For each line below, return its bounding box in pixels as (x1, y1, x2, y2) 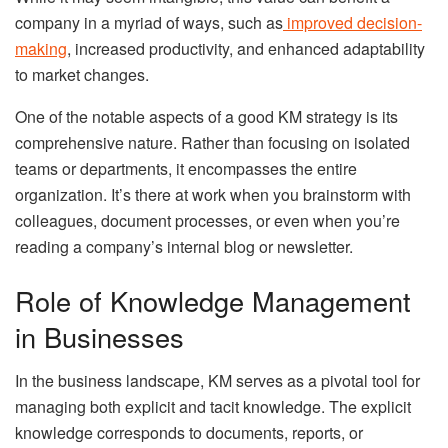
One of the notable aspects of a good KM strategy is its (15, 105, 398, 129)
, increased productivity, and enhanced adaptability (67, 37, 425, 61)
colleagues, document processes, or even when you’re (15, 209, 400, 233)
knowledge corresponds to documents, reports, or (15, 421, 363, 445)
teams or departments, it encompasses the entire (15, 157, 357, 181)
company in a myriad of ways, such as (15, 11, 283, 35)
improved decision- (283, 11, 422, 35)
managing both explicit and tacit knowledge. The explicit (15, 395, 411, 419)
